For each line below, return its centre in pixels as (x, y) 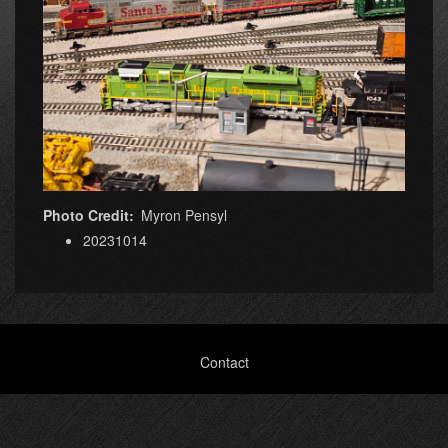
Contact (224, 362)
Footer (39, 358)
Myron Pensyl (184, 215)
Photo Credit (86, 215)
